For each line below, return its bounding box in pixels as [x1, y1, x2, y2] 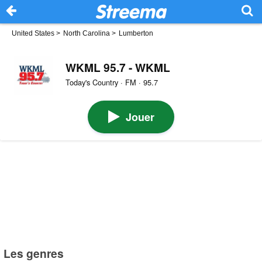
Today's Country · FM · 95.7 [65, 77, 158, 88]
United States [12, 29, 54, 37]
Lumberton [119, 29, 153, 37]
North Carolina [63, 29, 110, 37]
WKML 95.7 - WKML [65, 58, 170, 75]
